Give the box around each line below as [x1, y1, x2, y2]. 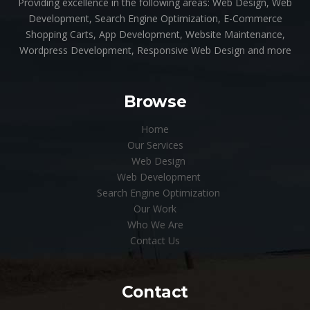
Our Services [127, 138, 183, 152]
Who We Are [127, 217, 183, 231]
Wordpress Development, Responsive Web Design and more [19, 43, 291, 57]
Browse [123, 91, 187, 111]
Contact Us [130, 233, 180, 247]
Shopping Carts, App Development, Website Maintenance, [25, 27, 285, 41]
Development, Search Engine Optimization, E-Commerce [28, 11, 282, 25]
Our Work [134, 201, 176, 215]
